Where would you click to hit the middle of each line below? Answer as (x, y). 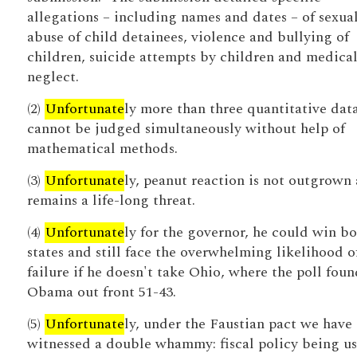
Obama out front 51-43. (101, 292)
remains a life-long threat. (111, 200)
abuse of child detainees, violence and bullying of (188, 37)
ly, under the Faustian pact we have (238, 324)
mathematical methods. (102, 149)
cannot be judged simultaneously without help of (186, 129)
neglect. (53, 77)
